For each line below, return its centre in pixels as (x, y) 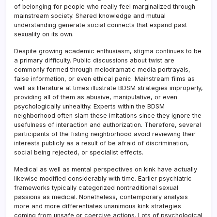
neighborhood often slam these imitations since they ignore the (108, 115)
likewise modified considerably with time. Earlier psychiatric (103, 178)
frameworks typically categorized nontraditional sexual (96, 187)
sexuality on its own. (44, 34)
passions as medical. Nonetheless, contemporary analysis (101, 197)
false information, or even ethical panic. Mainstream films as (104, 78)
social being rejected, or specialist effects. (79, 152)
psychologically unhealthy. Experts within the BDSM (89, 106)
